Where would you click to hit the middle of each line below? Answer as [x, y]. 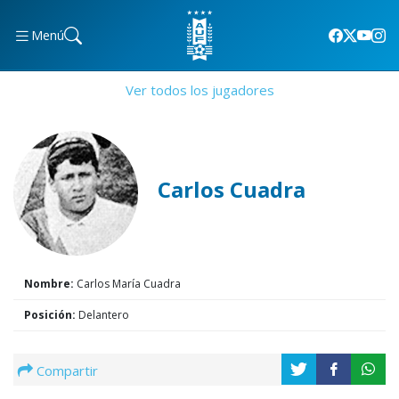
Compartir [67, 370]
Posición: [50, 315]
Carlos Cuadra [232, 189]
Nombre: [49, 284]
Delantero [102, 315]
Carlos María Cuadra [127, 284]
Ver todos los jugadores [199, 90]
